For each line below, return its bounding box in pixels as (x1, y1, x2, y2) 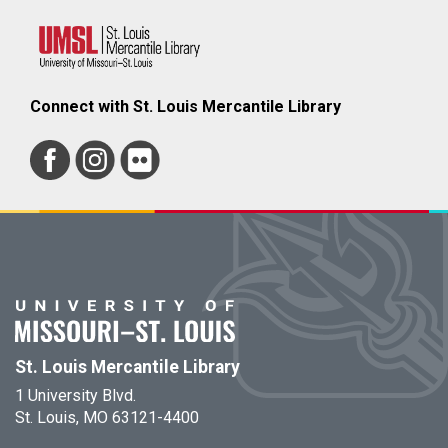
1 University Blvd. (15, 385, 136, 405)
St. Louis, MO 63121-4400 (15, 407, 199, 427)
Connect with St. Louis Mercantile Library (30, 96, 341, 116)
